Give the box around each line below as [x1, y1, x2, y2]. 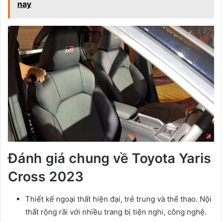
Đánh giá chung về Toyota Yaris [8, 150, 211, 167]
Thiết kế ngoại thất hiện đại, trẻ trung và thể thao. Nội [25, 194, 212, 204]
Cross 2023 [8, 168, 84, 185]
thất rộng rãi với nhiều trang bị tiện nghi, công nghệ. [25, 207, 207, 217]
